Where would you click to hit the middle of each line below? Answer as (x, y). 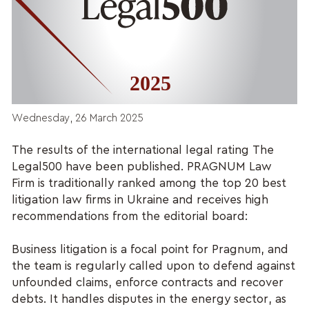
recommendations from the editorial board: (130, 216)
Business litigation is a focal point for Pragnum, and (150, 249)
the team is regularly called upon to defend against (154, 266)
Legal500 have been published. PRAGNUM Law (142, 166)
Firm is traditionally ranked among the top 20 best (149, 183)
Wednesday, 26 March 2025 (78, 119)
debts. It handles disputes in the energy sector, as (149, 299)
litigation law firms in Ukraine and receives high (140, 199)
